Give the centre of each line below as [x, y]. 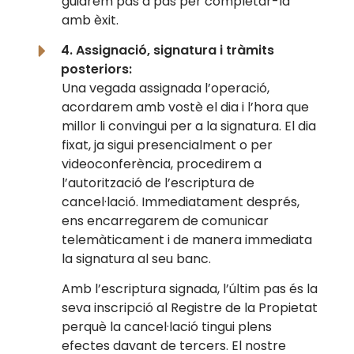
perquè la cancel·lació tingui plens [167, 327]
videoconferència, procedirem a [162, 164]
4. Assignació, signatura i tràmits [168, 51]
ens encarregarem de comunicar [166, 221]
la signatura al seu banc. [137, 259]
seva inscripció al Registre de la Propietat [190, 308]
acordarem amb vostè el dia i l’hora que [186, 107]
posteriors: [97, 70]
